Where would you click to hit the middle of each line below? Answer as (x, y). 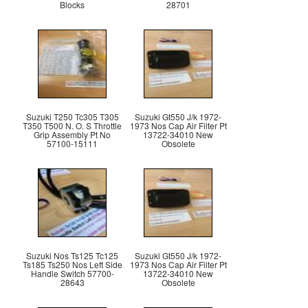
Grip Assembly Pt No (72, 135)
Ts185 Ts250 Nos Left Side (72, 265)
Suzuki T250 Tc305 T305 (72, 117)
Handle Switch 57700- (72, 274)
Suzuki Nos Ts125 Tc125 (72, 256)
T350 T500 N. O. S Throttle (72, 126)
